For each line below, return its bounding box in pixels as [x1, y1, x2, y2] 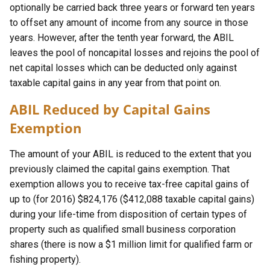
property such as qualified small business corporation [10, 224, 236, 235]
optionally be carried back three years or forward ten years [10, 2, 255, 13]
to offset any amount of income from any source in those [10, 17, 248, 28]
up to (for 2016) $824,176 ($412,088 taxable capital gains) [10, 193, 254, 205]
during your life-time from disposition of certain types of [10, 209, 247, 220]
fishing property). [10, 254, 81, 265]
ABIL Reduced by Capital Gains [10, 100, 210, 119]
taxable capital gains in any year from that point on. [10, 77, 221, 89]
